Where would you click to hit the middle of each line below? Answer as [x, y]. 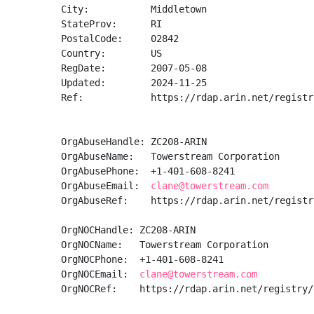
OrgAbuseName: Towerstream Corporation [170, 156]
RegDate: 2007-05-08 [134, 68]
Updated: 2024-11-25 [134, 83]
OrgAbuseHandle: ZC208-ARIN [134, 142]
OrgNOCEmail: [100, 274]
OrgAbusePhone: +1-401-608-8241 [151, 171]
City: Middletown [134, 9]
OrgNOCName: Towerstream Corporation [165, 245]
